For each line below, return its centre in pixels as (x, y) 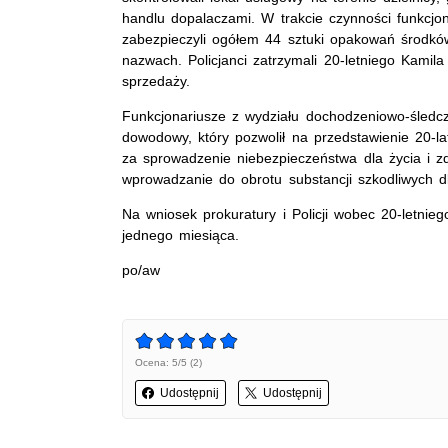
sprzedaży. (156, 80)
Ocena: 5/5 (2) (168, 362)
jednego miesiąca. (181, 234)
